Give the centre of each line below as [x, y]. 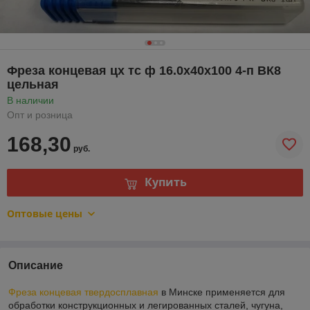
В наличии [30, 100]
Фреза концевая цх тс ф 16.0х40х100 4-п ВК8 [144, 70]
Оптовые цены [45, 213]
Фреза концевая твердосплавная [83, 292]
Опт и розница [40, 115]
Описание [36, 265]
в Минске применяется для [222, 292]
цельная [33, 84]
